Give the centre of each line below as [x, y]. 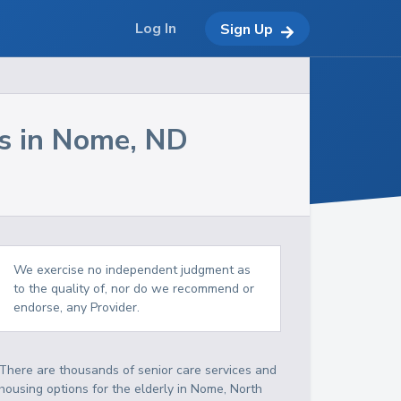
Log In [156, 29]
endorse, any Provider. [77, 307]
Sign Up [247, 29]
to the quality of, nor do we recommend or [134, 289]
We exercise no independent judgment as [132, 270]
